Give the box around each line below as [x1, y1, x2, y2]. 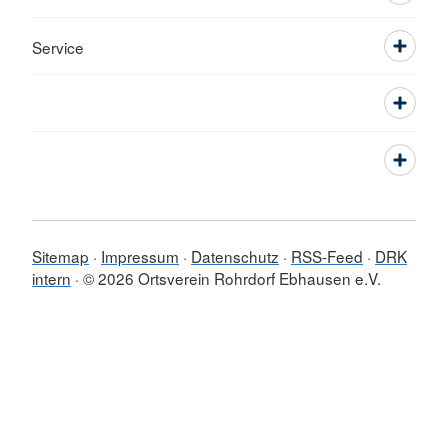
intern [32, 267, 71, 289]
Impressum [101, 245, 179, 267]
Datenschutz [191, 245, 279, 267]
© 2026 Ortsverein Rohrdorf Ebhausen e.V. [83, 267, 381, 289]
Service [32, 36, 84, 58]
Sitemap [32, 245, 89, 267]
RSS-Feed [291, 245, 363, 267]
